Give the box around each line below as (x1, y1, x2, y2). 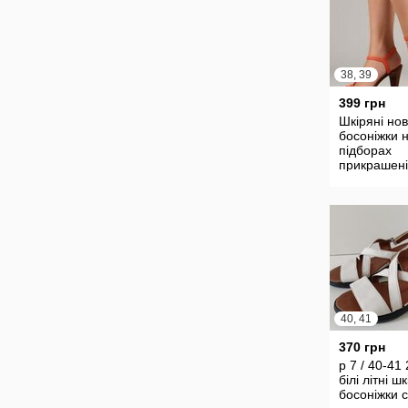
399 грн (339, 96, 385, 110)
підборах (339, 143, 392, 158)
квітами (339, 172, 382, 187)
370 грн (339, 340, 385, 354)
